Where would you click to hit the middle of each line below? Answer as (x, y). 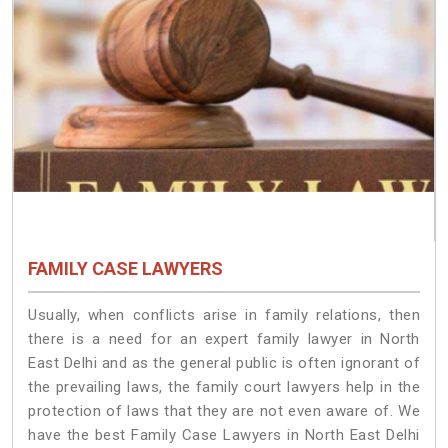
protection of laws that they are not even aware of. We (224, 410)
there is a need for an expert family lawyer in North (224, 338)
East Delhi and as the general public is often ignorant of (224, 362)
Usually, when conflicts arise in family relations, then (224, 314)
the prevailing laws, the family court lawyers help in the (224, 386)
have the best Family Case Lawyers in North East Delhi (224, 434)
